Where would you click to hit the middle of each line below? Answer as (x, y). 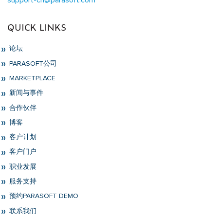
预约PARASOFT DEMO (43, 196)
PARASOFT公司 (32, 64)
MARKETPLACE (31, 78)
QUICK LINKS (37, 27)
